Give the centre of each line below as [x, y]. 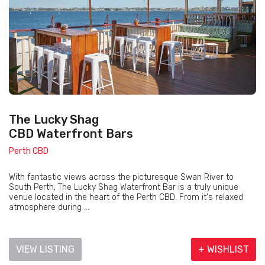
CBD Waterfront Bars [71, 134]
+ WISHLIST [224, 250]
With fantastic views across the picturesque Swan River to [121, 177]
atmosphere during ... [49, 208]
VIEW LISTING [45, 250]
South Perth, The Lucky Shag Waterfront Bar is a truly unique [124, 188]
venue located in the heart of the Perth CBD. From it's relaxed [126, 198]
